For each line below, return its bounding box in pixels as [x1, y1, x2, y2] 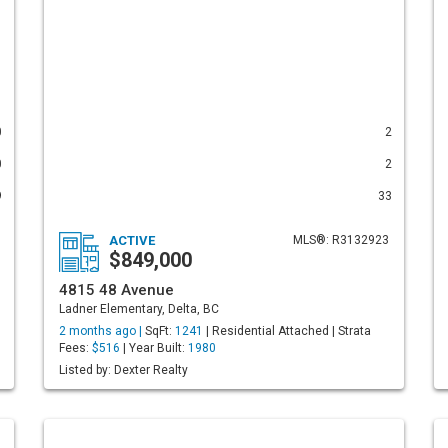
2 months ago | [59, 324, 145, 338]
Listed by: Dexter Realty [59, 363, 188, 377]
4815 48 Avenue [59, 281, 174, 299]
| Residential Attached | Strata [203, 324, 371, 338]
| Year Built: [120, 341, 188, 355]
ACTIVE [109, 233, 155, 248]
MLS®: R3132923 [293, 233, 389, 247]
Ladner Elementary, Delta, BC [59, 302, 219, 316]
